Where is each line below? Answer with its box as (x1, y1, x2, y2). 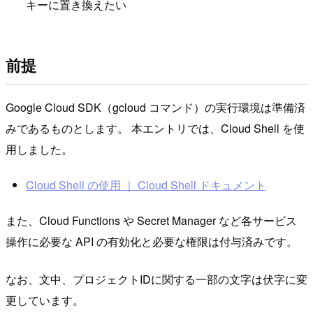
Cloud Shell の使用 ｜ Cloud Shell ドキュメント (25, 177, 266, 194)
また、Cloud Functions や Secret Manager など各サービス (6, 212, 297, 228)
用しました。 (6, 140, 73, 157)
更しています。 (6, 291, 84, 308)
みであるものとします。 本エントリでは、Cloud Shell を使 (6, 119, 305, 136)
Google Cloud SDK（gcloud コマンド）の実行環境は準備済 (6, 99, 305, 115)
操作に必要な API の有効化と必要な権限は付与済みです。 (6, 233, 298, 249)
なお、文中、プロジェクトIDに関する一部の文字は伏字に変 (6, 270, 307, 287)
